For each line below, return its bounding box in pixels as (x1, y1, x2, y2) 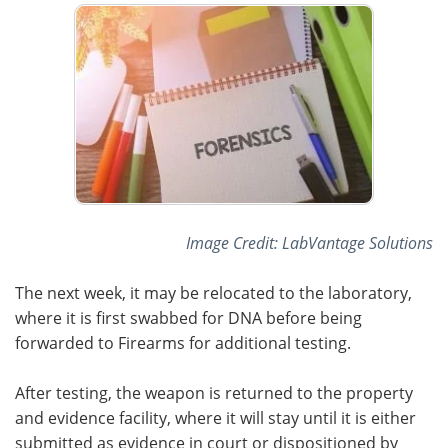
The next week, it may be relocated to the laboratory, (15, 282, 412, 304)
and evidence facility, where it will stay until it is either (15, 407, 416, 429)
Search (86, 74, 137, 95)
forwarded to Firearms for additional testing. (15, 332, 351, 354)
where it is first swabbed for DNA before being (15, 307, 362, 329)
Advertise (299, 28, 372, 49)
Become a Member (265, 74, 406, 95)
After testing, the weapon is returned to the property (15, 382, 413, 404)
